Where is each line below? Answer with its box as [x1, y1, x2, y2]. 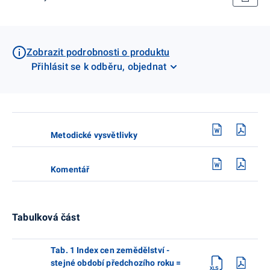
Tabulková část [12, 211, 80, 223]
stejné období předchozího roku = [51, 257, 181, 268]
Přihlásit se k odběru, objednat [31, 60, 167, 72]
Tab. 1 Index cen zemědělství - [51, 245, 170, 255]
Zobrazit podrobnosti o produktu [27, 46, 170, 58]
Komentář [51, 164, 90, 174]
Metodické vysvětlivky [51, 130, 137, 140]
